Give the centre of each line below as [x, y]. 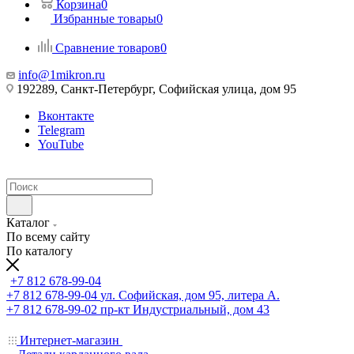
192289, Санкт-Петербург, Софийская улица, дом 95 [155, 89]
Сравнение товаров [108, 48]
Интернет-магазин [70, 340]
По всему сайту [48, 237]
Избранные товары [105, 19]
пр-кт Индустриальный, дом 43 [185, 309]
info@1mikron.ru [62, 75]
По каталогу [40, 251]
